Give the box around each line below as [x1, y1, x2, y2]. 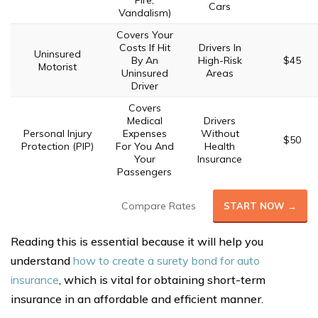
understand [11, 253, 73, 268]
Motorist [38, 60, 77, 73]
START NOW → [224, 200, 297, 212]
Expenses [122, 127, 167, 140]
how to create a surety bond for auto [73, 253, 260, 268]
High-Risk [197, 54, 242, 67]
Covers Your [116, 28, 173, 41]
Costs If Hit [119, 41, 170, 54]
